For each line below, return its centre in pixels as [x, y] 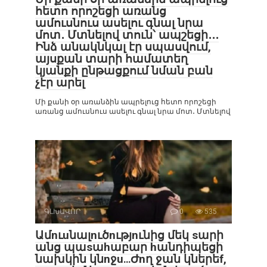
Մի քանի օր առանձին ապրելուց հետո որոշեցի [126, 102]
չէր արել [60, 83]
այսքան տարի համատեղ [111, 59]
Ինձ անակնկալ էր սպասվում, [123, 47]
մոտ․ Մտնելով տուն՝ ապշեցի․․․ [127, 35]
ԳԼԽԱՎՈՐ [62, 212]
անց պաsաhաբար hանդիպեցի [129, 247]
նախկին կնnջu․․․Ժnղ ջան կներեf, [131, 259]
